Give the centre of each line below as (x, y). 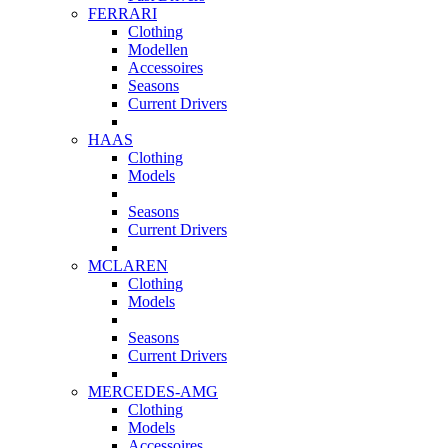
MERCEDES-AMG (153, 392)
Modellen (158, 50)
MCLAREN (128, 266)
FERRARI (122, 14)
